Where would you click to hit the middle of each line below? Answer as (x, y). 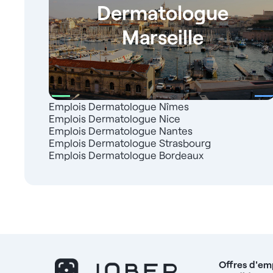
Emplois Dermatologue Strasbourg (130, 143)
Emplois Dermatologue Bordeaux (126, 155)
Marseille (162, 36)
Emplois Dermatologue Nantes (121, 131)
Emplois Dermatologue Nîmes (119, 106)
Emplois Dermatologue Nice (115, 119)
